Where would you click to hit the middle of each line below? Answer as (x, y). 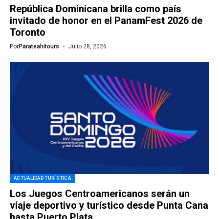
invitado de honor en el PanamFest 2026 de (106, 20)
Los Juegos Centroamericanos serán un (100, 194)
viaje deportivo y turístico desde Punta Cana (109, 205)
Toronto (28, 32)
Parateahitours (39, 46)
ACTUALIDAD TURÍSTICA (42, 178)
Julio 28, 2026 (87, 46)
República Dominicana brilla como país (96, 9)
